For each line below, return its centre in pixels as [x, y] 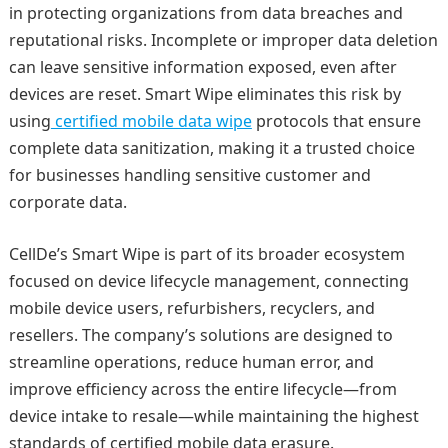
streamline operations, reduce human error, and [191, 362]
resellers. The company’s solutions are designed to [200, 335]
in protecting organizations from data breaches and [205, 13]
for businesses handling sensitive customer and [189, 175]
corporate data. [67, 202]
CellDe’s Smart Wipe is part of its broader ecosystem [206, 254]
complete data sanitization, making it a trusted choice [211, 148]
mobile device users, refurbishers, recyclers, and [191, 308]
